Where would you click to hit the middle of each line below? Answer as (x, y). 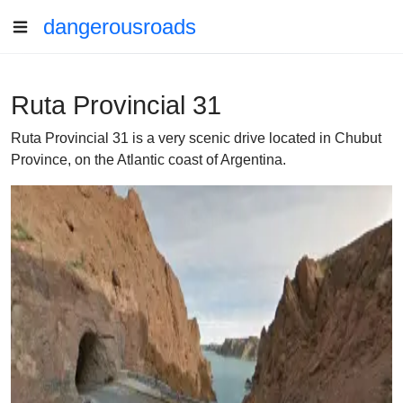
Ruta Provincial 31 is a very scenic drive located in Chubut (196, 138)
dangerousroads (120, 27)
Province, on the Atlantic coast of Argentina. (148, 160)
